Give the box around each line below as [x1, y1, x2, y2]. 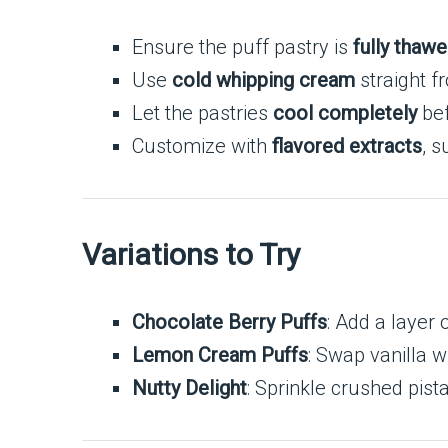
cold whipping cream [172, 68, 355, 92]
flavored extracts [272, 134, 422, 158]
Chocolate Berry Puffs [132, 310, 327, 334]
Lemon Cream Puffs [132, 343, 308, 367]
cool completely [273, 101, 417, 125]
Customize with [132, 134, 272, 158]
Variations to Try [82, 237, 300, 272]
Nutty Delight [132, 376, 247, 400]
